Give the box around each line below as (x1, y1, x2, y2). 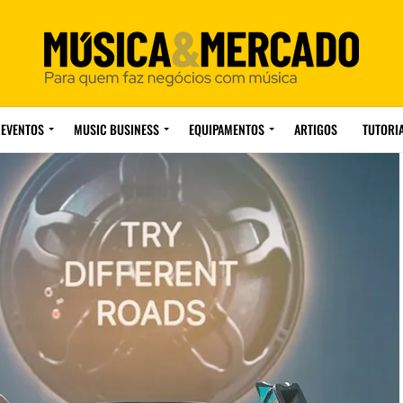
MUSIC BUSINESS (73, 120, 159, 139)
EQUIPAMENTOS (188, 120, 264, 139)
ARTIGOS (293, 120, 337, 139)
